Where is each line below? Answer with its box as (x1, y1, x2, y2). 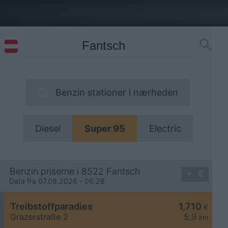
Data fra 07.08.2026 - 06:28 (9, 177, 105, 186)
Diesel (35, 123, 61, 134)
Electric (149, 123, 181, 134)
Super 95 (84, 123, 125, 134)
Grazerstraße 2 (10, 212, 68, 222)
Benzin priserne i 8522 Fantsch (10, 166, 140, 177)
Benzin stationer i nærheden (55, 87, 178, 98)
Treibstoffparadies (10, 201, 93, 212)
